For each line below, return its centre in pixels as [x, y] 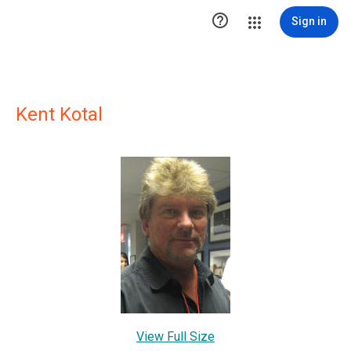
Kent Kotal [59, 114]
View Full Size [175, 337]
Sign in [309, 21]
